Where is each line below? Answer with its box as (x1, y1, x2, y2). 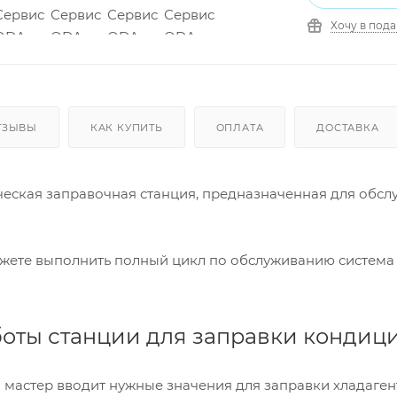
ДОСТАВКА (316, 121, 379, 134)
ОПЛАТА (215, 121, 264, 134)
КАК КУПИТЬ (90, 121, 163, 134)
